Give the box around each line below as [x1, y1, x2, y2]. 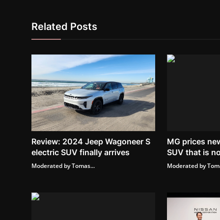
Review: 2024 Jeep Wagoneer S [31, 137, 150, 147]
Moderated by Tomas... [31, 162, 95, 170]
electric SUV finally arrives [31, 147, 130, 158]
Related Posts [31, 21, 97, 33]
